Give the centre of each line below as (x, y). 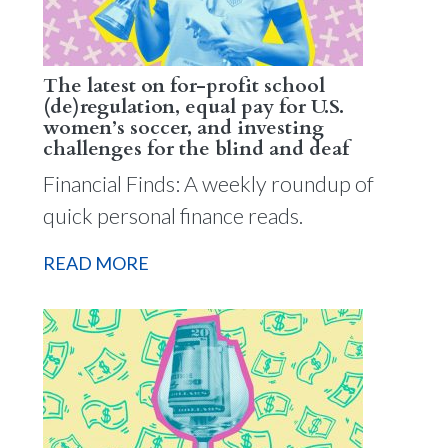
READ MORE (95, 262)
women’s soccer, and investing (183, 127)
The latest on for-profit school (183, 85)
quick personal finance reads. (172, 216)
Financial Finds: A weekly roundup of (208, 184)
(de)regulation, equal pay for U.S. (193, 106)
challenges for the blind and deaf (195, 148)
